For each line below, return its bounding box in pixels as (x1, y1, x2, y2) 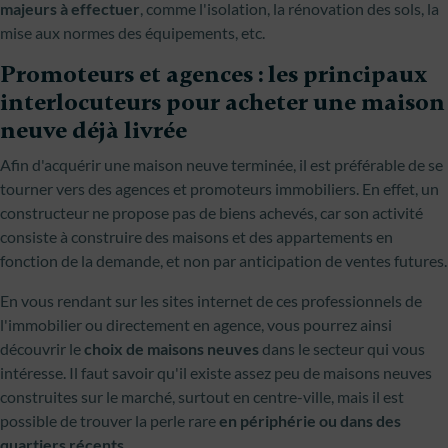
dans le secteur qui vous (259, 339, 425, 358)
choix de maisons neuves (84, 339, 259, 358)
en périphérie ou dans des (219, 411, 401, 430)
